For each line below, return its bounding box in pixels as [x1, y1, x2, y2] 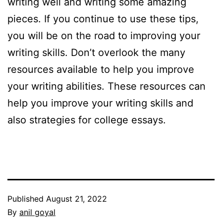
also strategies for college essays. [7, 114, 166, 126]
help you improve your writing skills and [7, 97, 193, 110]
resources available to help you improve [7, 63, 194, 76]
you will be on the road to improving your [7, 30, 200, 42]
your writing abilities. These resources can [7, 80, 206, 93]
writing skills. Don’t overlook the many [7, 47, 185, 59]
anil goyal [19, 207, 55, 218]
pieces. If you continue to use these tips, [7, 13, 199, 25]
